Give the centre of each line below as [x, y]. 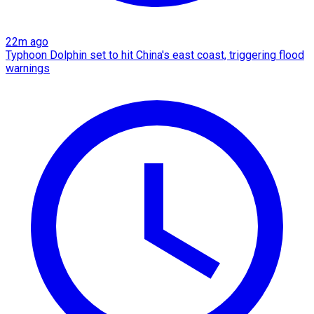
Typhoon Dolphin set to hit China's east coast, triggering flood [155, 55]
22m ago [27, 41]
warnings [28, 68]
